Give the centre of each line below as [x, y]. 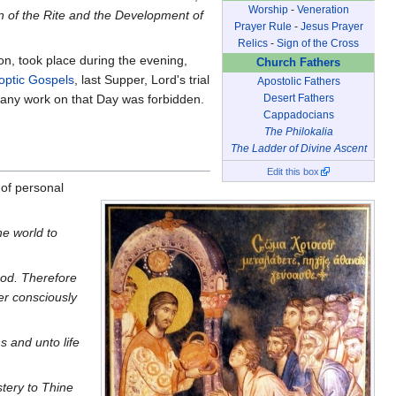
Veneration [323, 9]
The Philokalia [298, 131]
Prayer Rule [263, 26]
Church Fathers [298, 62]
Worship [268, 9]
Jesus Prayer [331, 26]
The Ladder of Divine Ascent [298, 148]
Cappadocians [298, 114]
